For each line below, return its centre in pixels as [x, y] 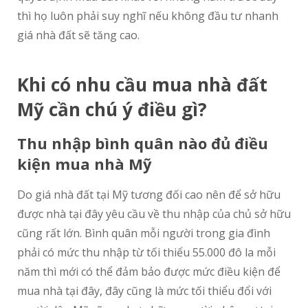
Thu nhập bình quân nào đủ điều [143, 143]
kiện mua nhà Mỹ [85, 164]
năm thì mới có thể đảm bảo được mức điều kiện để [149, 272]
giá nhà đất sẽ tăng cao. [78, 35]
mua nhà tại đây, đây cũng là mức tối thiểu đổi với [144, 291]
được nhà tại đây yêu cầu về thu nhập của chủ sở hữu [154, 214]
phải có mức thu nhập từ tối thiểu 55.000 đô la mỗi [146, 252]
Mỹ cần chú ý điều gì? [112, 109]
